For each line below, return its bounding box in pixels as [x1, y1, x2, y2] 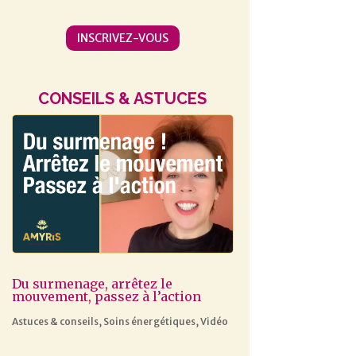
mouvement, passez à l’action [11, 288, 201, 304]
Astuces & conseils [11, 315, 99, 327]
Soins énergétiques [103, 315, 195, 327]
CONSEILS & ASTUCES [38, 88, 207, 108]
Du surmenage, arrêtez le [11, 275, 172, 292]
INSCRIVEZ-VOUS [76, 30, 168, 45]
